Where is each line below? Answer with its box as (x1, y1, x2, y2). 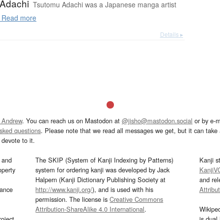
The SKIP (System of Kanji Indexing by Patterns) (35, 155, 174, 165)
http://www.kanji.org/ (35, 185, 93, 194)
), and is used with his (92, 185, 154, 194)
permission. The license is (35, 194, 110, 204)
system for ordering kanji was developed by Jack (35, 165, 170, 175)
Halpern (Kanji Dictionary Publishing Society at (35, 175, 166, 185)
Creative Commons (110, 194, 164, 204)
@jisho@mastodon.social (122, 116, 192, 126)
